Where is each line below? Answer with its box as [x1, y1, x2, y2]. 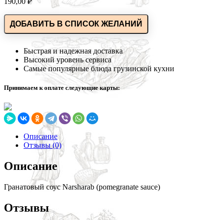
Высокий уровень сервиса [24, 55, 111, 64]
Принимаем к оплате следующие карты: [4, 83, 120, 91]
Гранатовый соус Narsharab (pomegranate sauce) [4, 182, 160, 191]
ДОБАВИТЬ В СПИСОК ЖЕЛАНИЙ [10, 19, 142, 28]
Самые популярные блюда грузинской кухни [24, 64, 174, 73]
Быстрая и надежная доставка [24, 46, 123, 55]
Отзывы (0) [24, 140, 61, 149]
